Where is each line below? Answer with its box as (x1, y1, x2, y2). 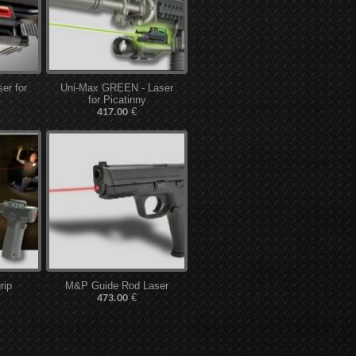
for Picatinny (87, 94, 146, 106)
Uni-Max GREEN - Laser (60, 82, 173, 94)
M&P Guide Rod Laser (65, 280, 168, 292)
